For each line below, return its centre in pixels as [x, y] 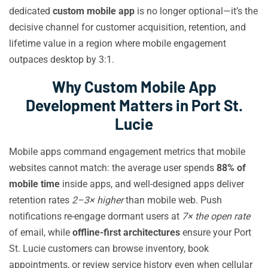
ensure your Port [216, 232]
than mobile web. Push [173, 200]
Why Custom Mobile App [134, 86]
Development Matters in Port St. [134, 105]
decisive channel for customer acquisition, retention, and [127, 27]
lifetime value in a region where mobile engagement [118, 43]
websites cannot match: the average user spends [113, 168]
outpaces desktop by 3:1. [62, 60]
